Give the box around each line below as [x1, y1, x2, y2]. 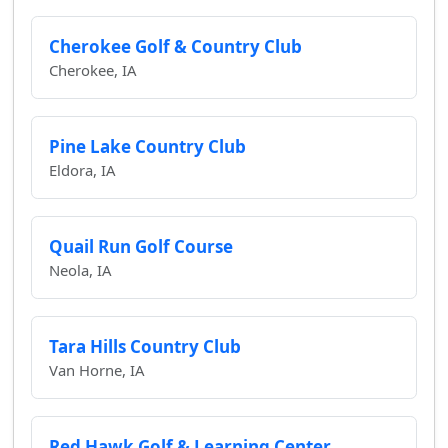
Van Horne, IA [48, 359, 145, 380]
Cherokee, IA [48, 59, 137, 80]
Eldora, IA [48, 159, 116, 180]
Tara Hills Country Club [48, 334, 241, 358]
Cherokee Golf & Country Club [48, 34, 302, 58]
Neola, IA [48, 259, 112, 280]
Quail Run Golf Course [48, 234, 233, 258]
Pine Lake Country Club [48, 134, 246, 158]
